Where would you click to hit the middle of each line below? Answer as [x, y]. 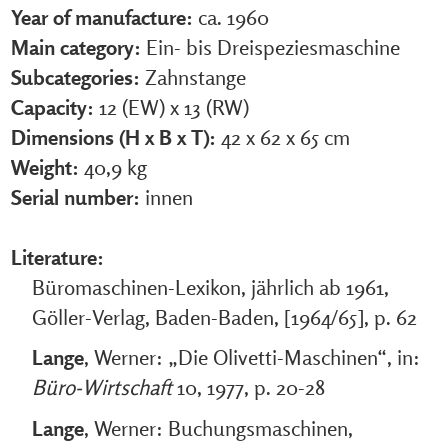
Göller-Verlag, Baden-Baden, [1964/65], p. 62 [224, 316]
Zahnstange [195, 76]
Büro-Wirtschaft [101, 387]
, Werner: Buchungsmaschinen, [218, 427]
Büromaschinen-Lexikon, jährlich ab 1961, [210, 286]
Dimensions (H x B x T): [113, 136]
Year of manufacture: [101, 16]
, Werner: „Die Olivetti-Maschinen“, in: [251, 357]
